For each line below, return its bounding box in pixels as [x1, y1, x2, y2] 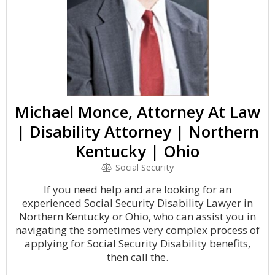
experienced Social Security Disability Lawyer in [22, 196, 253, 210]
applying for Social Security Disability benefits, [25, 236, 250, 250]
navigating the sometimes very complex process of [15, 223, 260, 237]
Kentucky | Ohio [76, 140, 199, 162]
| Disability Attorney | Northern [16, 120, 259, 142]
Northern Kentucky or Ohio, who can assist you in [19, 209, 256, 223]
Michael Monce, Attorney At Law [15, 101, 260, 123]
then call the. [107, 250, 168, 264]
